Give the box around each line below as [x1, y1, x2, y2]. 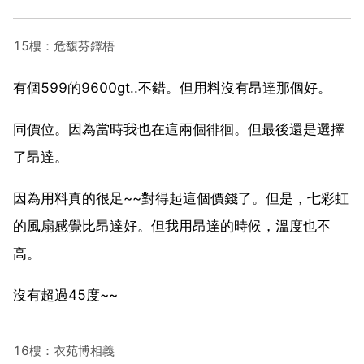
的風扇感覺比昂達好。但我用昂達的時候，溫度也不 [13, 217, 331, 234]
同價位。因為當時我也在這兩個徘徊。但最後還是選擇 [13, 120, 344, 137]
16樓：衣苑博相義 [13, 342, 115, 358]
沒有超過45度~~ [13, 286, 118, 303]
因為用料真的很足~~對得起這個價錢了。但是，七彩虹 [13, 189, 349, 206]
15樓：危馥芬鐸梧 [13, 37, 115, 54]
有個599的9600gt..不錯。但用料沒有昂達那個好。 [13, 79, 331, 96]
